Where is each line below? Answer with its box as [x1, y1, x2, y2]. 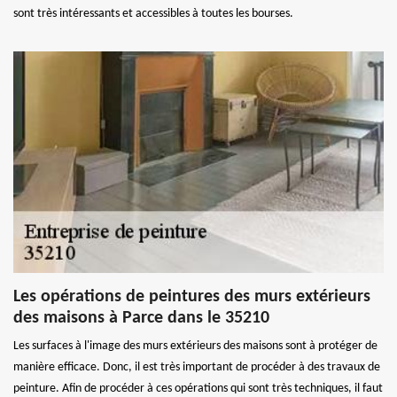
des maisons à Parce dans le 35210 [13, 308, 269, 327]
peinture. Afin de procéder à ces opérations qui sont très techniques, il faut [13, 381, 383, 395]
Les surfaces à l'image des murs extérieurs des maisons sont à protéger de [13, 339, 378, 353]
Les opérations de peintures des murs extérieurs [13, 287, 370, 306]
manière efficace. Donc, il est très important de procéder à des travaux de [13, 360, 380, 374]
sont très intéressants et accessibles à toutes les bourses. [13, 6, 293, 20]
